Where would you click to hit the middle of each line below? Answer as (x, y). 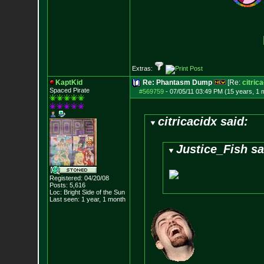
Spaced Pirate (69, 90)
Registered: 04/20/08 (79, 178)
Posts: (58, 185)
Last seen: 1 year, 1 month (87, 199)
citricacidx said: (203, 121)
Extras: (143, 68)
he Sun (115, 192)
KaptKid (69, 82)
